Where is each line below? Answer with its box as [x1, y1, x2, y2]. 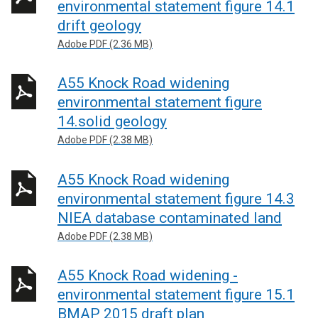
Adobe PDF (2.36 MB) [57, 38, 153, 50]
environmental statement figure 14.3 [57, 190, 295, 207]
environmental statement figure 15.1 [57, 286, 295, 303]
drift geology [57, 16, 141, 34]
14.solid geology [57, 113, 167, 130]
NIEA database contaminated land [57, 209, 282, 226]
